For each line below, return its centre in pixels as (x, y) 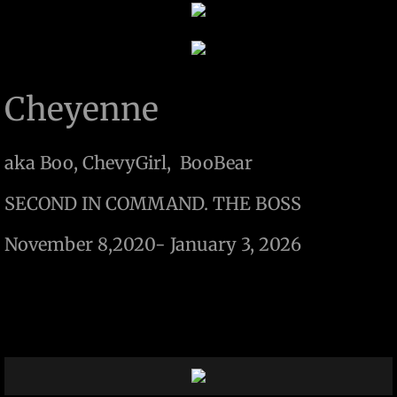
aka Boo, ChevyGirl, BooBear (128, 163)
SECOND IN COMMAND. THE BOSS (153, 203)
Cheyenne (86, 109)
